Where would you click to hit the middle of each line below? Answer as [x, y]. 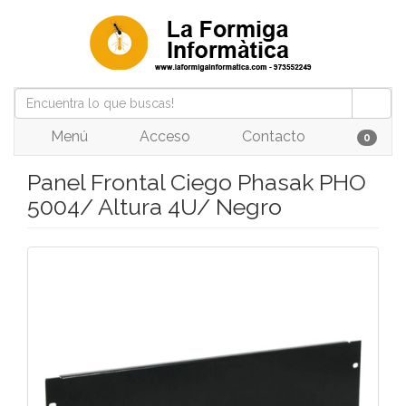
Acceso [163, 136]
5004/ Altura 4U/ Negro [155, 207]
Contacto [271, 136]
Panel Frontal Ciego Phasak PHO [197, 182]
